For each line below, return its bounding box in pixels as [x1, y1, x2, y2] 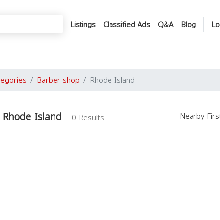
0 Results [72, 111, 104, 125]
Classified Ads [103, 17, 150, 31]
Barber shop [37, 73, 80, 87]
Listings [70, 17, 96, 31]
